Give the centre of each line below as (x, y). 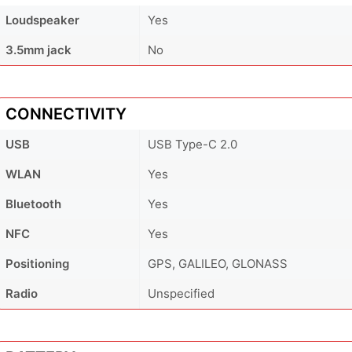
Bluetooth (33, 203)
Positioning (37, 263)
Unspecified (181, 293)
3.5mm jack (38, 49)
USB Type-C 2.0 (192, 144)
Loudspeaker (42, 20)
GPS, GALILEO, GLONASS (218, 263)
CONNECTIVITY (66, 114)
